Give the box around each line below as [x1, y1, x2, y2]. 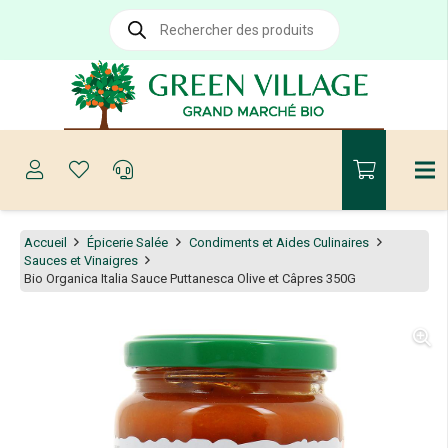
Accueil [23, 234, 67, 250]
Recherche [108, 8, 170, 23]
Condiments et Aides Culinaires [188, 234, 369, 250]
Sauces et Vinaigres [23, 252, 138, 268]
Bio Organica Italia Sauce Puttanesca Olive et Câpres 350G [23, 270, 356, 286]
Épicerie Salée [87, 234, 169, 250]
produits [108, 34, 158, 49]
